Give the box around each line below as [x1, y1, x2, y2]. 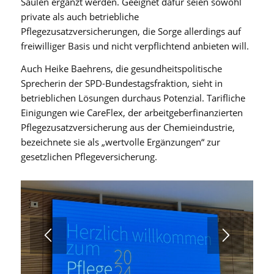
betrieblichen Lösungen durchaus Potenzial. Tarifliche [20, 91, 245, 104]
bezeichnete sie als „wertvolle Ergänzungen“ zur [20, 135, 220, 148]
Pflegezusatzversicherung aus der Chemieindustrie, [20, 120, 235, 133]
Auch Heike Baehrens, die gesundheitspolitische [20, 62, 222, 75]
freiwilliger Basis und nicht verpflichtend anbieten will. [20, 39, 249, 52]
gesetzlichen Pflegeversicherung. [20, 150, 157, 163]
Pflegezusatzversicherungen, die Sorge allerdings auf [20, 24, 241, 37]
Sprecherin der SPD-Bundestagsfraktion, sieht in [20, 76, 223, 89]
